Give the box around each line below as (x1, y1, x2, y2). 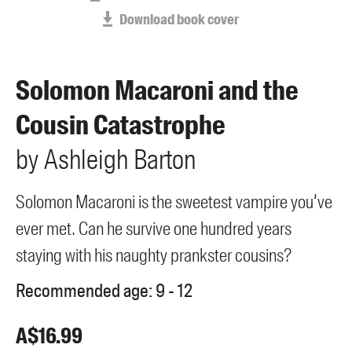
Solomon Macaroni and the (16, 72, 299, 108)
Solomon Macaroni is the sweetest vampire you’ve (16, 189, 332, 214)
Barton (134, 141, 196, 178)
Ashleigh (44, 141, 128, 178)
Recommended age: (16, 279, 152, 303)
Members (16, 5, 69, 25)
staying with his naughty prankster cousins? (16, 243, 291, 267)
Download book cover (119, 9, 239, 29)
